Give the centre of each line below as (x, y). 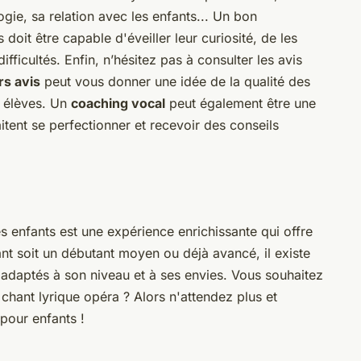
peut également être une (241, 103)
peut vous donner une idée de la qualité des (175, 81)
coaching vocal (118, 103)
